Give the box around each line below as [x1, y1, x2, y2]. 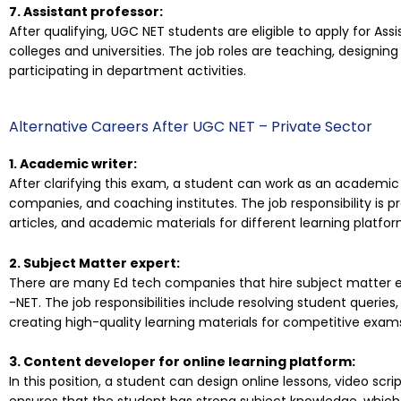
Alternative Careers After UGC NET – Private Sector [9, 116, 372, 138]
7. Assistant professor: [9, 3, 163, 21]
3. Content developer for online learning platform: [9, 353, 355, 371]
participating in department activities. [9, 62, 246, 81]
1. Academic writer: [9, 155, 137, 174]
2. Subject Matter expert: [9, 253, 180, 272]
